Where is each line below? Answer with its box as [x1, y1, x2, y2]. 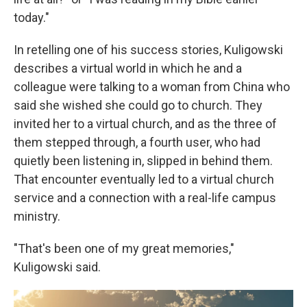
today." [14, 10, 49, 25]
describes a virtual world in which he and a [14, 61, 242, 75]
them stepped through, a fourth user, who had [14, 135, 260, 149]
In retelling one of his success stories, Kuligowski [14, 42, 283, 57]
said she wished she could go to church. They [14, 98, 262, 112]
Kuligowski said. [14, 260, 101, 274]
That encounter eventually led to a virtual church [14, 172, 274, 186]
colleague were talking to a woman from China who [14, 79, 290, 94]
